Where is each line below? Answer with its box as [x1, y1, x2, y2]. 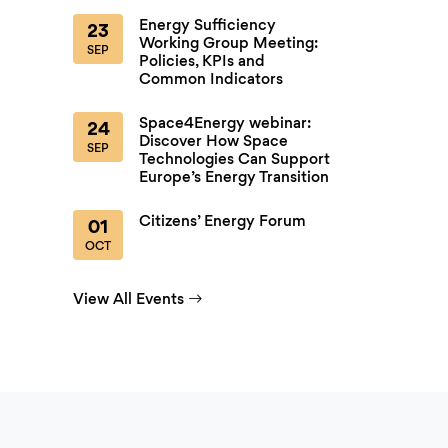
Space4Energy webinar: [139, 113, 311, 133]
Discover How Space [139, 131, 288, 151]
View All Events [73, 289, 184, 309]
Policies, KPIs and [139, 51, 265, 71]
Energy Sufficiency [139, 15, 276, 35]
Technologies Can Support [139, 149, 330, 169]
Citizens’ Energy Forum [139, 211, 306, 231]
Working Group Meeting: [139, 33, 318, 53]
